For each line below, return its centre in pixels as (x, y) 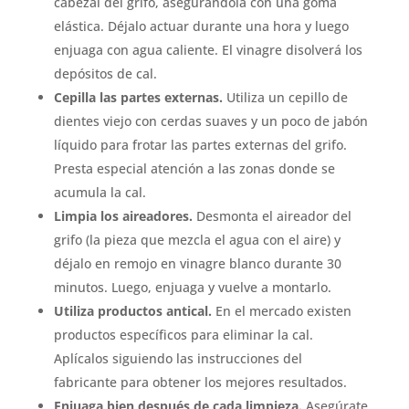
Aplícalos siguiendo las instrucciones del (178, 358)
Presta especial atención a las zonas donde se (194, 168)
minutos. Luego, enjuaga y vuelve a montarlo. (192, 287)
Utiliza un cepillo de (285, 97)
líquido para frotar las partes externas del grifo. (200, 144)
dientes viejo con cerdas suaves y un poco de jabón (210, 121)
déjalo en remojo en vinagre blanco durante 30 (197, 263)
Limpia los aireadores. (123, 215)
